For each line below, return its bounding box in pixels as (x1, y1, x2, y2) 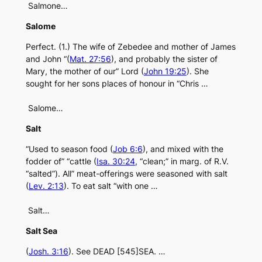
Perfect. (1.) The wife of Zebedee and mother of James (25, 42, 236, 52)
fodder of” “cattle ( (25, 156, 96, 167)
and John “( (25, 54, 70, 64)
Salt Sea (25, 226, 57, 236)
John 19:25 (143, 66, 187, 77)
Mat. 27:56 (69, 54, 111, 64)
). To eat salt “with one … (63, 181, 158, 191)
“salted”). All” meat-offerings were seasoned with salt (25, 168, 227, 179)
